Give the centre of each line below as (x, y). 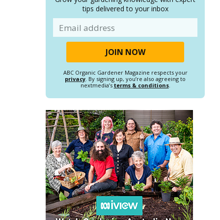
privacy (75, 79)
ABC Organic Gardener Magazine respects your (125, 73)
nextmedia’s (97, 85)
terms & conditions (141, 85)
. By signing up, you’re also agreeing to (136, 79)
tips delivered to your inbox (125, 9)
